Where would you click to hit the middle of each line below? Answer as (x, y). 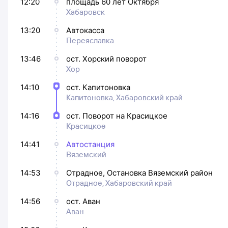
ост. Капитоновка (98, 87)
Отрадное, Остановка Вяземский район (139, 173)
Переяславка (90, 40)
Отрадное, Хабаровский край (119, 183)
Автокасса (85, 30)
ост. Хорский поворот (106, 59)
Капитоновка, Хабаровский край (124, 97)
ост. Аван (83, 201)
